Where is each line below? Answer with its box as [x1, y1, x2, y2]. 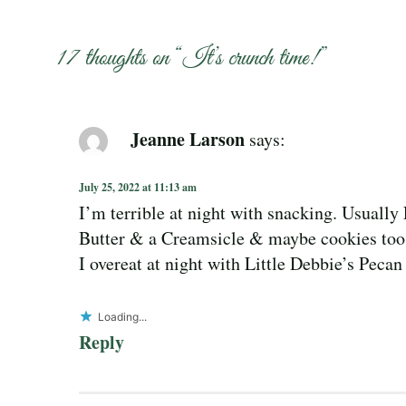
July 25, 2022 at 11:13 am [79, 179, 197, 195]
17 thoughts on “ [56, 42, 183, 75]
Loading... [98, 309, 147, 324]
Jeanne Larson [130, 125, 245, 152]
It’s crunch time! [183, 42, 317, 75]
